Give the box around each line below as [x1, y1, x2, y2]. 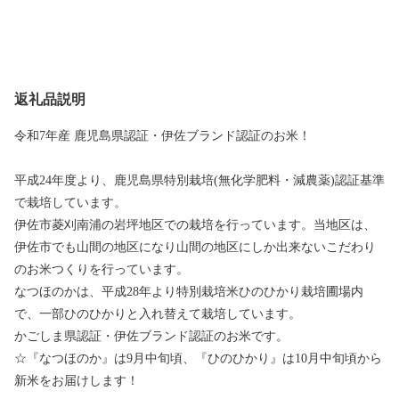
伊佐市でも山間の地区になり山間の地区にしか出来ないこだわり [14, 240, 376, 254]
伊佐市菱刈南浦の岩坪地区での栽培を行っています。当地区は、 [14, 217, 376, 232]
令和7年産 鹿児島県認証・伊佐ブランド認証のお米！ [14, 128, 311, 142]
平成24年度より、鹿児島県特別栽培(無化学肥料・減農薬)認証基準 [14, 173, 385, 187]
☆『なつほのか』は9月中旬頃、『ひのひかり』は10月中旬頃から [14, 351, 382, 365]
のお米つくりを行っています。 [14, 262, 189, 276]
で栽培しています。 [14, 195, 126, 209]
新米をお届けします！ [14, 373, 139, 387]
